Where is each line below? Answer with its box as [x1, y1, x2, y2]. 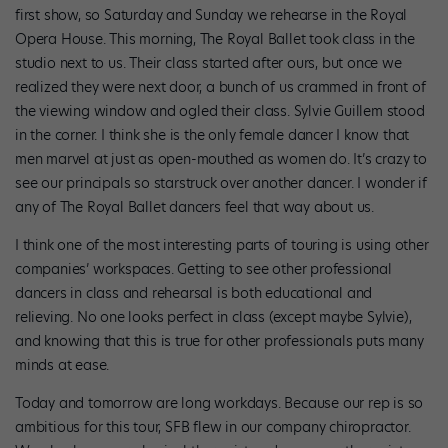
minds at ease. [15, 354, 114, 375]
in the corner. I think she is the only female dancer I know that [15, 124, 410, 145]
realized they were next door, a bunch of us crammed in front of [15, 76, 426, 97]
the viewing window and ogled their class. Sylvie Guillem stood [15, 100, 425, 121]
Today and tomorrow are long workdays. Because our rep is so [15, 392, 424, 413]
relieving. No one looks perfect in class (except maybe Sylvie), [15, 306, 412, 327]
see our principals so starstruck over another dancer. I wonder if [15, 172, 427, 193]
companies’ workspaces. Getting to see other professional [15, 258, 392, 279]
